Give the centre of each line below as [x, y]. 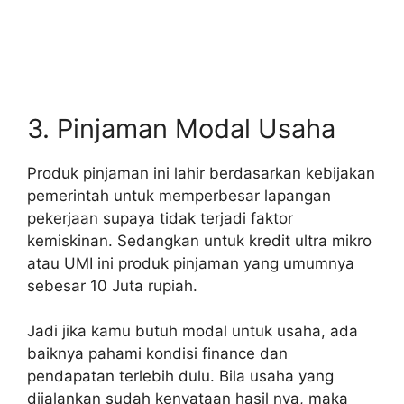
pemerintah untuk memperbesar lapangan [179, 195]
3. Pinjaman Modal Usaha [181, 128]
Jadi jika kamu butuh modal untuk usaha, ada [193, 331]
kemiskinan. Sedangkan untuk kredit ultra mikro [199, 240]
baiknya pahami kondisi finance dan [157, 354]
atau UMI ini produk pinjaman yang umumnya [191, 263]
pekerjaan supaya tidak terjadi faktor [160, 218]
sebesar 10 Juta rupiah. [112, 285]
